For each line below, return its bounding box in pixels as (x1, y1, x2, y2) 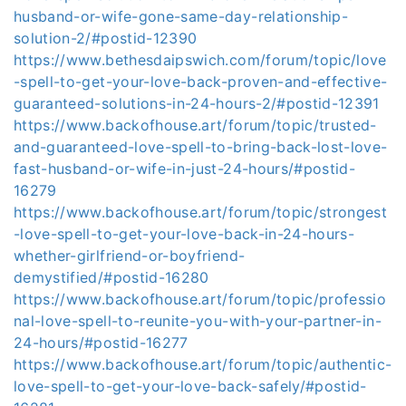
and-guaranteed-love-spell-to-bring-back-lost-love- (14, 138, 388, 156)
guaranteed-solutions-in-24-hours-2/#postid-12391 (14, 94, 380, 112)
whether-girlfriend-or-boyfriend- (14, 246, 246, 265)
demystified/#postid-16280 (14, 268, 209, 286)
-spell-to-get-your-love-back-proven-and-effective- (14, 72, 388, 91)
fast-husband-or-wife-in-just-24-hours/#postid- (14, 159, 356, 178)
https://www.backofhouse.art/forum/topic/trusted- (14, 116, 377, 134)
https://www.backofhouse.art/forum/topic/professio (14, 290, 387, 308)
